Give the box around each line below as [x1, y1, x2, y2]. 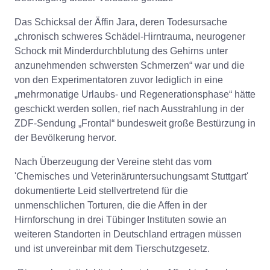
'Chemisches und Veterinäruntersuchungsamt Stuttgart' [14, 171, 248, 181]
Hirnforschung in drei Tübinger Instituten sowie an [14, 215, 227, 225]
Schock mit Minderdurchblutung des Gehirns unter [14, 46, 228, 56]
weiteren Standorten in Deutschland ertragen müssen [14, 229, 242, 239]
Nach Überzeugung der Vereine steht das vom [14, 157, 212, 167]
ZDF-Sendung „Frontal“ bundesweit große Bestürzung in [14, 118, 256, 128]
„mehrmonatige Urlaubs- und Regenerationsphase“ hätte [14, 89, 256, 99]
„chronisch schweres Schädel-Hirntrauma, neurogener [14, 31, 245, 42]
